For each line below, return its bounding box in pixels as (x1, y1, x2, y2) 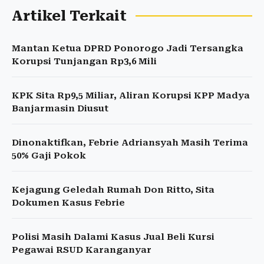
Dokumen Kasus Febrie (12, 197, 125, 209)
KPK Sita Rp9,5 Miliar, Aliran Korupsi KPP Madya (12, 90, 250, 101)
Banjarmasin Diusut (12, 103, 108, 114)
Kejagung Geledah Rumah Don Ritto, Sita (12, 184, 214, 196)
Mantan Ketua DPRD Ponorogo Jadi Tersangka (12, 43, 243, 54)
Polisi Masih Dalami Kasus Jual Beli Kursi (12, 232, 214, 243)
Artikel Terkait (12, 8, 127, 25)
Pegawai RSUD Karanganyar (12, 245, 151, 256)
